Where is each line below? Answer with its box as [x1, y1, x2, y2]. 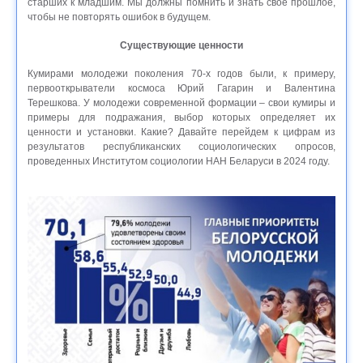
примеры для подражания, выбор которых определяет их [28, 112, 335, 124]
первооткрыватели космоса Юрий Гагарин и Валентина [28, 83, 335, 95]
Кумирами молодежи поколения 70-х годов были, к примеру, [28, 68, 335, 80]
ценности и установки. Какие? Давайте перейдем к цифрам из [28, 126, 335, 139]
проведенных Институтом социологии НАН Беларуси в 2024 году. [28, 156, 330, 168]
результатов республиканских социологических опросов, [28, 141, 335, 153]
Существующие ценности [120, 40, 243, 52]
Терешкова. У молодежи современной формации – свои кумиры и [28, 97, 335, 109]
